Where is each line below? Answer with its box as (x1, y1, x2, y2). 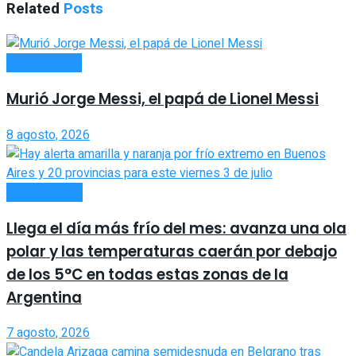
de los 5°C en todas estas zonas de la (6, 263, 288, 285)
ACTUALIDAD (6, 53, 82, 73)
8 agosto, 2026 (6, 125, 90, 145)
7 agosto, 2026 (6, 323, 90, 343)
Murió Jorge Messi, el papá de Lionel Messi (6, 88, 319, 110)
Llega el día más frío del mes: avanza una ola (6, 217, 346, 239)
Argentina (6, 286, 82, 308)
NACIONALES (6, 182, 83, 202)
